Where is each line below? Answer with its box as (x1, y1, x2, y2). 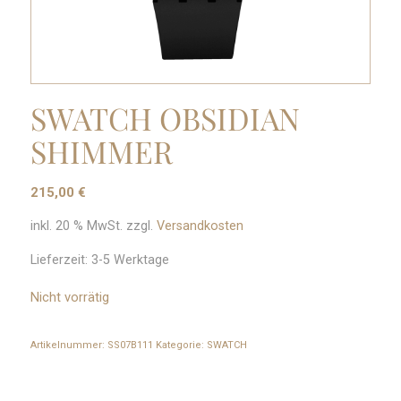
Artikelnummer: (30, 338, 107, 351)
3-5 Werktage (90, 252, 169, 269)
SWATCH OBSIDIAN (30, 97, 300, 139)
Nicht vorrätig (30, 288, 109, 305)
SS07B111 (107, 338, 153, 351)
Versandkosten (156, 218, 243, 235)
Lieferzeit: (30, 252, 91, 269)
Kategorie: (155, 338, 207, 351)
